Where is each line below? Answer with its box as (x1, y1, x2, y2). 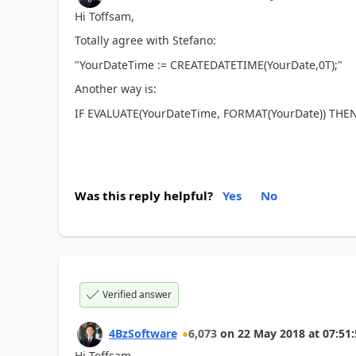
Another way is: (74, 81, 157, 96)
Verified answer (102, 288, 172, 301)
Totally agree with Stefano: (74, 33, 216, 48)
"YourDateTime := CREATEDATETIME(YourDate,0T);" (74, 56, 342, 72)
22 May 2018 (237, 326, 305, 341)
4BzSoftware (108, 326, 177, 341)
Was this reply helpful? (74, 188, 213, 203)
